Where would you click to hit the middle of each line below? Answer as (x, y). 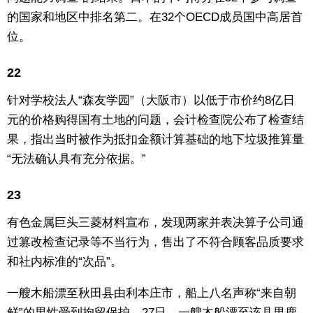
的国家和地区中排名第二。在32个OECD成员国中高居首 (155, 17)
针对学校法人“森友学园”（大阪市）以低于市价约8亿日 (151, 100)
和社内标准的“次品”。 (65, 262)
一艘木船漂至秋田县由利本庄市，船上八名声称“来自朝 (152, 293)
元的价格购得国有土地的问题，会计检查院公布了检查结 (155, 119)
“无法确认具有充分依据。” (77, 159)
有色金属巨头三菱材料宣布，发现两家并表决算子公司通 (155, 223)
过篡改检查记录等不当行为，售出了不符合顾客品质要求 (155, 242)
